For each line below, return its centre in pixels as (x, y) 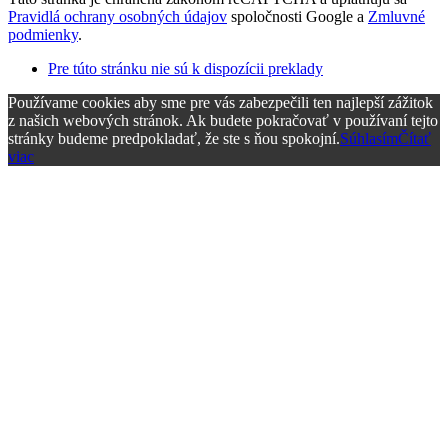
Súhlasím (369, 138)
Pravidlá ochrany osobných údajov (117, 16)
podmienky (43, 34)
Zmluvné (396, 16)
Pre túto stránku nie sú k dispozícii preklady (185, 68)
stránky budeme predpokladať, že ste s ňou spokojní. (174, 138)
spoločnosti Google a (297, 16)
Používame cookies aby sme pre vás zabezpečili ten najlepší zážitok (220, 102)
